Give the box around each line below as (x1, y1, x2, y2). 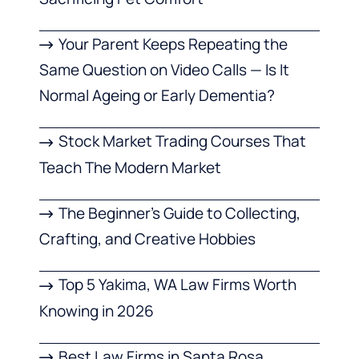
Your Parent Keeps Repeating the (58, 34, 288, 55)
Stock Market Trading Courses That (58, 131, 307, 152)
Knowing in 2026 (39, 300, 154, 321)
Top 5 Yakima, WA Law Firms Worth (58, 274, 297, 296)
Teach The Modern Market (39, 156, 221, 178)
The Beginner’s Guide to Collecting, (58, 202, 301, 224)
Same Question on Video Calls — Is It (39, 59, 289, 81)
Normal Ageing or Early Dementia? (39, 85, 275, 107)
